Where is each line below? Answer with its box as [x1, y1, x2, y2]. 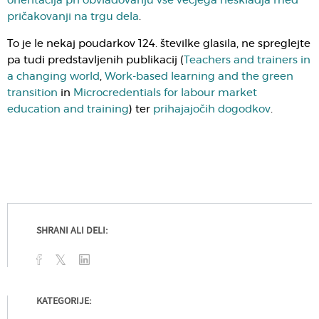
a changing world [7, 71, 100, 82]
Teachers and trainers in [184, 55, 310, 66]
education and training [7, 104, 129, 115]
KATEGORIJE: [36, 294, 91, 310]
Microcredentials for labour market [73, 88, 257, 98]
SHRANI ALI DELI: [36, 224, 108, 239]
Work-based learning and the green [105, 71, 293, 82]
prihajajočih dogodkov [153, 104, 271, 115]
